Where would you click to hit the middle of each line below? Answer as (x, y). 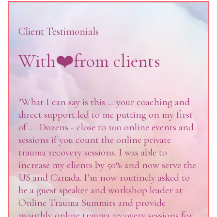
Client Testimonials (59, 31)
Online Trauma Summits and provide (92, 203)
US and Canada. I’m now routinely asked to (104, 178)
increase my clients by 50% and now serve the (107, 165)
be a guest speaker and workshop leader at (101, 190)
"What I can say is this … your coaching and (104, 102)
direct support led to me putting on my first (106, 115)
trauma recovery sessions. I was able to (93, 152)
